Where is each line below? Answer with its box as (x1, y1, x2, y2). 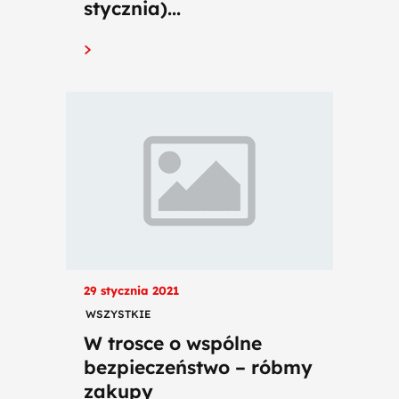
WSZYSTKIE (85, 307, 151, 321)
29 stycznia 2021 (84, 283, 179, 297)
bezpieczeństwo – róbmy (84, 355, 313, 379)
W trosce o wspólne (84, 331, 262, 354)
